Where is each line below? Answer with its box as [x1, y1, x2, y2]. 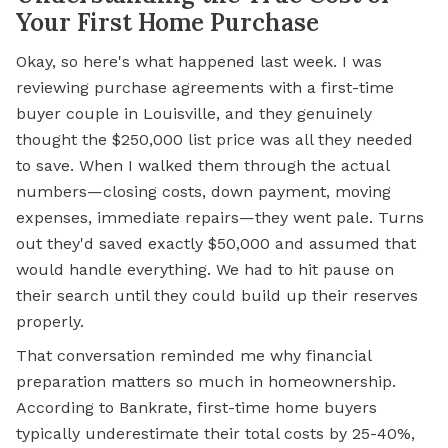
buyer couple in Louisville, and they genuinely [16, 104, 372, 124]
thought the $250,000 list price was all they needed [16, 130, 413, 150]
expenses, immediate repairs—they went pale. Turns [16, 208, 424, 228]
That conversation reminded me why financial [16, 346, 371, 366]
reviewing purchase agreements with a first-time [16, 78, 394, 98]
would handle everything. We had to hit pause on [16, 260, 394, 280]
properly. [16, 312, 84, 332]
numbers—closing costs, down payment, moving [16, 182, 391, 202]
